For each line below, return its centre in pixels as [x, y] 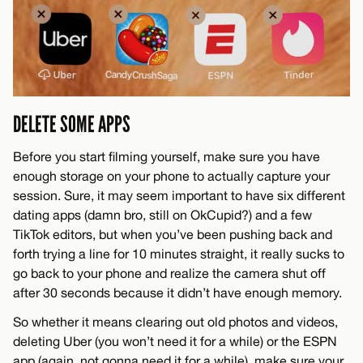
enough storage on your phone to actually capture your [171, 175]
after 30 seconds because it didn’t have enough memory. [177, 292]
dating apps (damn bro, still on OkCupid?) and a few [162, 214]
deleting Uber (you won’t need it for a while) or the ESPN [175, 341]
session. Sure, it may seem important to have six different [179, 195]
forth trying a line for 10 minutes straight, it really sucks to [179, 253]
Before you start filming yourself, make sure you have [167, 156]
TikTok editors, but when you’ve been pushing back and [173, 234]
